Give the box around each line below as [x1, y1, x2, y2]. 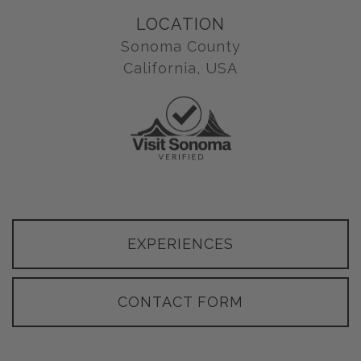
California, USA [123, 59, 238, 77]
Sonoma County [120, 37, 241, 55]
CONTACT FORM [118, 293, 243, 311]
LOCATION [136, 14, 225, 34]
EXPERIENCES [127, 235, 234, 253]
